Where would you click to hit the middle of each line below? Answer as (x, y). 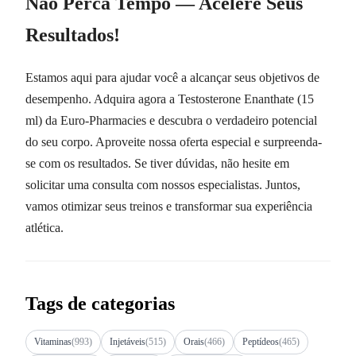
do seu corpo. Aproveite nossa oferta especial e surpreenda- (174, 141)
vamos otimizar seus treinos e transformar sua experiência (169, 206)
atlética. (44, 227)
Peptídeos (261, 342)
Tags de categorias (100, 303)
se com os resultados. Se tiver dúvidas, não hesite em (157, 163)
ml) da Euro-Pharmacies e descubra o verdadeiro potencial (171, 120)
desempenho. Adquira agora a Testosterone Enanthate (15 (170, 99)
